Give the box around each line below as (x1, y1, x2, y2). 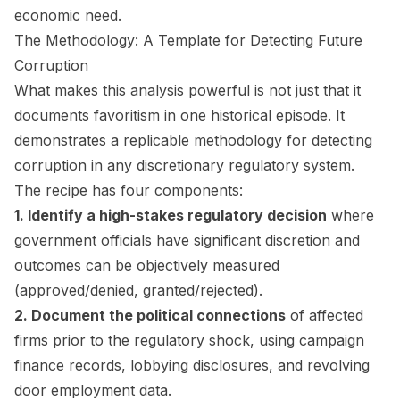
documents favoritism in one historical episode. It (14, 105, 345, 124)
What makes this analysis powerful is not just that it (14, 80, 361, 99)
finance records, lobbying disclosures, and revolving (14, 355, 370, 374)
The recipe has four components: (14, 180, 243, 199)
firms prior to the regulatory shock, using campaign (14, 330, 364, 349)
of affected (286, 305, 363, 324)
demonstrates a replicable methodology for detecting (14, 130, 372, 149)
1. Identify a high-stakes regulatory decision (14, 205, 327, 224)
